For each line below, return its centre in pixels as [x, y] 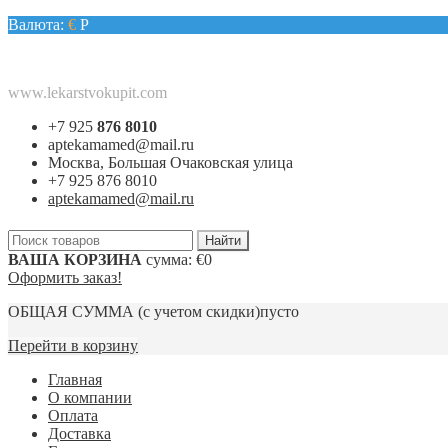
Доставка [79, 433]
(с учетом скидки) [197, 311]
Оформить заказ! [65, 277]
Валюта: [38, 24]
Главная [75, 379]
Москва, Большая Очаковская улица [170, 162]
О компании [90, 397]
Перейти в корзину [73, 345]
